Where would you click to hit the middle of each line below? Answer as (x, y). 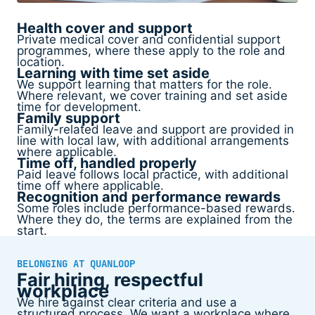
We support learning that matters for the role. (144, 84)
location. (41, 62)
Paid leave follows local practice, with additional (153, 174)
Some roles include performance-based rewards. (156, 208)
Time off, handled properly (107, 163)
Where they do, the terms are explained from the (155, 219)
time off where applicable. (90, 186)
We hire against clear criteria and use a (127, 302)
